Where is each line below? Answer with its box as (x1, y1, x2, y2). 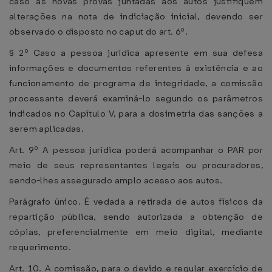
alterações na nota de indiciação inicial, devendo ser (9, 10, 263, 22)
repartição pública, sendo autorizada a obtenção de (9, 211, 263, 223)
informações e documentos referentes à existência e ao (9, 62, 263, 74)
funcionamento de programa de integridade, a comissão (9, 77, 263, 89)
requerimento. (9, 241, 72, 253)
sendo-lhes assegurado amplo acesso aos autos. (9, 174, 223, 186)
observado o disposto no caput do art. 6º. (9, 25, 188, 38)
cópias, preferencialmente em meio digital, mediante (9, 226, 263, 238)
